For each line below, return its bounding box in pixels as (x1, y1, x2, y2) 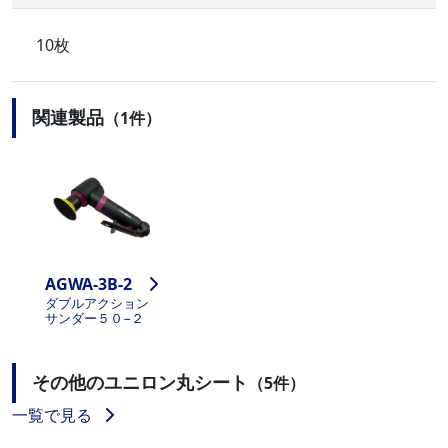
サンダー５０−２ (45, 308, 144, 327)
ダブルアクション (45, 293, 149, 312)
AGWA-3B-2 (45, 272, 132, 295)
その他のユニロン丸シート (32, 370, 248, 395)
